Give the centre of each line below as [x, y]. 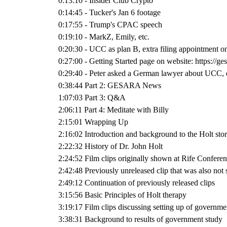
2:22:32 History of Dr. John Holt [111, 146]
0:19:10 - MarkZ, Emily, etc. [104, 37]
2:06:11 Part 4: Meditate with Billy [114, 110]
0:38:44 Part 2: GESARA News [110, 85]
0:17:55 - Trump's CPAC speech [110, 25]
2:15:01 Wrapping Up [93, 122]
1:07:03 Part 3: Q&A [92, 98]
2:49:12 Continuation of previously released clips [137, 183]
